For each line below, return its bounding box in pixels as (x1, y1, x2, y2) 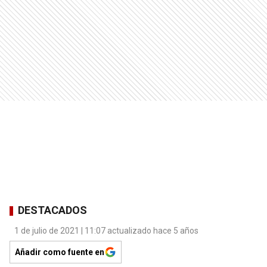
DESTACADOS (18, 204, 87, 217)
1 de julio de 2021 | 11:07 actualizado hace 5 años (14, 225, 198, 235)
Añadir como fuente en (15, 247, 104, 257)
